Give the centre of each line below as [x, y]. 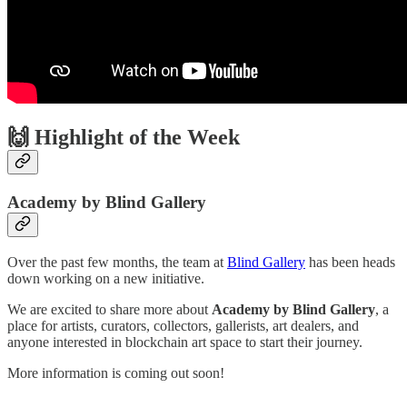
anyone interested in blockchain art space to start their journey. [185, 342]
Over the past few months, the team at [117, 262]
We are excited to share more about [109, 309]
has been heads [350, 262]
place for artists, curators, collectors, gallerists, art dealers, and [183, 325]
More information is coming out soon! [116, 372]
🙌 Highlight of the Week [124, 137]
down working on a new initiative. [106, 278]
